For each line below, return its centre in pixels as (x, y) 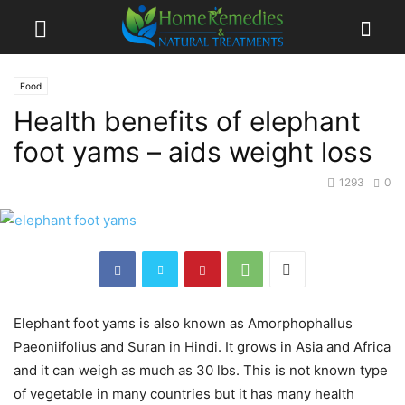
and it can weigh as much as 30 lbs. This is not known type (201, 371)
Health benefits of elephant (187, 121)
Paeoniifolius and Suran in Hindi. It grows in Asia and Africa (202, 347)
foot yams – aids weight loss (193, 152)
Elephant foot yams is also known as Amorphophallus (183, 324)
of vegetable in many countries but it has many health (184, 394)
